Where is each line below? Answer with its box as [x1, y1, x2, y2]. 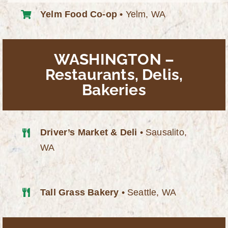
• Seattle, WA [119, 187, 177, 198]
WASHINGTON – [53, 50, 175, 69]
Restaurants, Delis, [45, 66, 183, 84]
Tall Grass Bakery [40, 187, 119, 198]
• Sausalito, [137, 127, 187, 138]
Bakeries [82, 81, 146, 99]
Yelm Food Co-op [40, 9, 118, 20]
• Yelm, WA [117, 9, 166, 20]
